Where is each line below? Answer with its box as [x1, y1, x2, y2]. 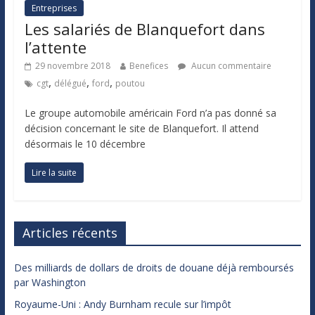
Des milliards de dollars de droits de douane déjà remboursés [13, 261, 294, 275]
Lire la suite [31, 167, 77, 179]
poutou [115, 77, 145, 90]
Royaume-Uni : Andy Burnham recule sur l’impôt [13, 297, 231, 311]
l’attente [24, 37, 86, 58]
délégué [53, 77, 86, 90]
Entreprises [31, 2, 77, 15]
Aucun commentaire [188, 60, 271, 72]
